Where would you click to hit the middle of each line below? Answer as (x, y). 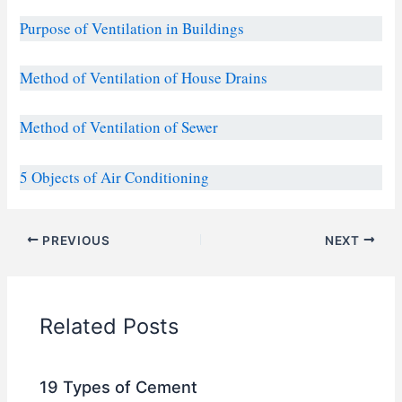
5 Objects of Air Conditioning (115, 177)
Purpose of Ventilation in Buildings (132, 28)
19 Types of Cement (119, 387)
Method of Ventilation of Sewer (119, 127)
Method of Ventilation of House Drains (144, 78)
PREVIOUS (74, 240)
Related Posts (109, 326)
